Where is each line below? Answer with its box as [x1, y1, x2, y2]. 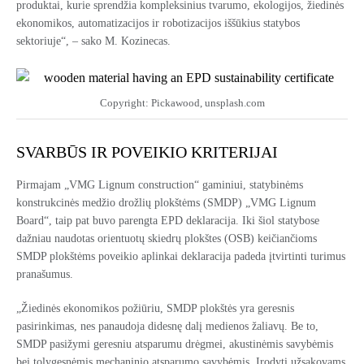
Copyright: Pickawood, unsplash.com [99, 96, 265, 109]
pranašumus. [16, 267, 73, 280]
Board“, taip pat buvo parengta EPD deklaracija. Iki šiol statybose [16, 214, 319, 227]
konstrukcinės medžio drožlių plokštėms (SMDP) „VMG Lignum [16, 196, 316, 209]
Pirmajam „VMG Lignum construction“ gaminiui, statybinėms [16, 178, 303, 191]
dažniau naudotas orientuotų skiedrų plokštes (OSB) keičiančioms [16, 232, 317, 245]
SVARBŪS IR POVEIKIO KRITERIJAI [16, 142, 278, 161]
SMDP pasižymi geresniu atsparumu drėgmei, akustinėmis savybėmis [16, 337, 333, 350]
